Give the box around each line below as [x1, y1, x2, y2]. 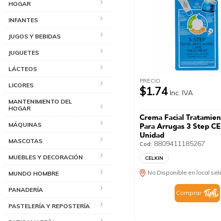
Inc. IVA [170, 88, 193, 97]
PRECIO [140, 77, 161, 84]
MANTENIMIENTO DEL [8, 97, 72, 105]
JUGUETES [8, 48, 39, 56]
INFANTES [8, 16, 38, 24]
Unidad [140, 130, 165, 140]
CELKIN [145, 154, 164, 161]
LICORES [8, 81, 34, 89]
